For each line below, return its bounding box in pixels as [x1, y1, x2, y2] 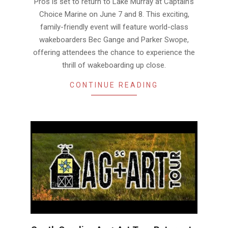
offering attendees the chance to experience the [33, 47, 195, 57]
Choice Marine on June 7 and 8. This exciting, [39, 9, 189, 19]
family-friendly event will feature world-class [40, 22, 188, 32]
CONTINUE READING [70, 80, 158, 89]
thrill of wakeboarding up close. [62, 60, 166, 70]
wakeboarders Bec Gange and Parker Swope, [39, 35, 189, 44]
